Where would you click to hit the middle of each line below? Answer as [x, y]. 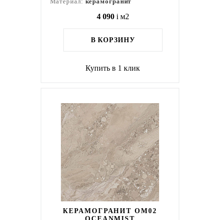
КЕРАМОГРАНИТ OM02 [110, 211]
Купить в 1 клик [113, 68]
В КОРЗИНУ [113, 40]
